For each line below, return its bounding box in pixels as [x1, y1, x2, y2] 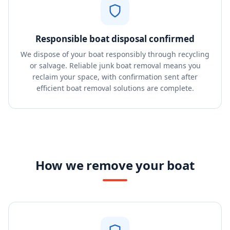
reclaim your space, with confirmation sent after [32, 72, 198, 82]
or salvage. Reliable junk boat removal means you [29, 61, 201, 70]
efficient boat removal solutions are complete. [36, 83, 194, 93]
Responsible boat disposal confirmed [35, 33, 195, 45]
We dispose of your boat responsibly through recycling [21, 49, 209, 59]
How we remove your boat [35, 157, 195, 174]
